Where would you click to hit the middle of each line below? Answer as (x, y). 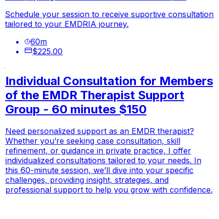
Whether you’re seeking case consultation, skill (93, 141)
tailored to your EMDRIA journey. (67, 24)
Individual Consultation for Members (109, 81)
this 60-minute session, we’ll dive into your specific (99, 170)
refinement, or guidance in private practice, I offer (98, 151)
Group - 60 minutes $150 (76, 109)
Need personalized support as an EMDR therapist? (99, 131)
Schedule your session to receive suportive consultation (109, 14)
